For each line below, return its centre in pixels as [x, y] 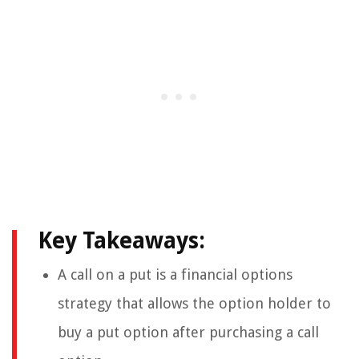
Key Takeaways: [121, 241]
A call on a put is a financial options [175, 275]
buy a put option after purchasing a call [188, 333]
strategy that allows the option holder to [194, 304]
